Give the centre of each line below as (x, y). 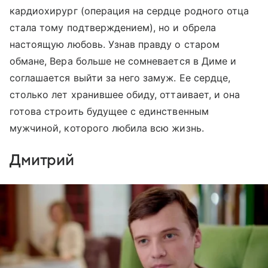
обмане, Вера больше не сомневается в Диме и (123, 61)
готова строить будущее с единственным (109, 111)
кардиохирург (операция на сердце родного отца (130, 10)
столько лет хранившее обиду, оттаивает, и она (125, 94)
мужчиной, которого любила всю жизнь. (107, 128)
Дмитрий (42, 160)
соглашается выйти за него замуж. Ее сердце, (120, 77)
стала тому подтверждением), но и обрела (113, 27)
